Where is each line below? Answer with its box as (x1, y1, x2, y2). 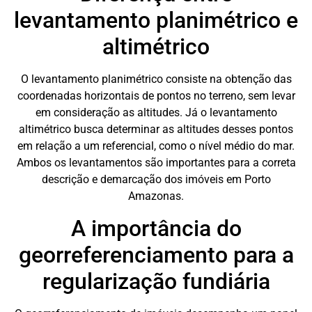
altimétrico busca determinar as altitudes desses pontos (19, 123, 293, 136)
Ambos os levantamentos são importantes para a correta (16, 156, 296, 170)
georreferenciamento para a (18, 241, 294, 268)
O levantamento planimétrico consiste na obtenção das (20, 72, 292, 86)
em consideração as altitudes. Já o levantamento (35, 106, 277, 120)
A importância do (70, 214, 242, 242)
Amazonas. (128, 189, 184, 203)
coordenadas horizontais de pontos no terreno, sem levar (17, 89, 295, 103)
